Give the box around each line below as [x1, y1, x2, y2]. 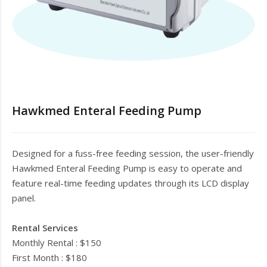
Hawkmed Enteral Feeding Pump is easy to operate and [12, 162, 242, 174]
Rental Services [12, 222, 78, 234]
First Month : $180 [12, 252, 87, 263]
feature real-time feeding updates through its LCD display [12, 177, 249, 189]
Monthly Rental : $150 [12, 237, 101, 249]
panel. [12, 192, 36, 204]
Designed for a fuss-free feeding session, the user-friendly [12, 147, 254, 159]
